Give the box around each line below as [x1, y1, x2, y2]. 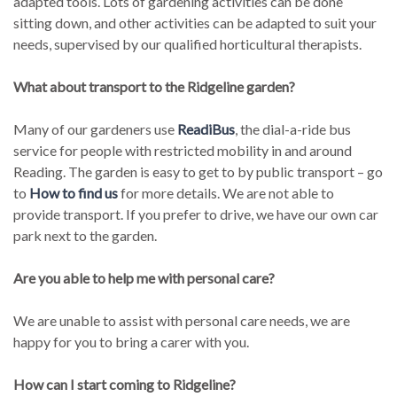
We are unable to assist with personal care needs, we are [13, 311, 351, 329]
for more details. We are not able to [118, 183, 335, 201]
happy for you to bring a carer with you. [13, 332, 250, 350]
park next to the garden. [13, 226, 158, 244]
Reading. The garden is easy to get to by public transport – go [13, 162, 384, 180]
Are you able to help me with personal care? [13, 269, 276, 286]
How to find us [29, 183, 119, 201]
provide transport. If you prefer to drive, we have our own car [13, 205, 379, 222]
